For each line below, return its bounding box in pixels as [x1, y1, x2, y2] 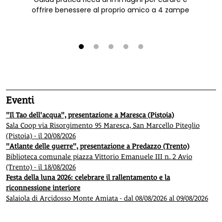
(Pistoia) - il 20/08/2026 [6, 131, 76, 140]
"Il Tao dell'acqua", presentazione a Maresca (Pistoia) [6, 111, 174, 119]
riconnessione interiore [6, 183, 80, 192]
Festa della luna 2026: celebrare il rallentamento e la [6, 173, 170, 181]
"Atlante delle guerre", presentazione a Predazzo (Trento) [6, 142, 189, 150]
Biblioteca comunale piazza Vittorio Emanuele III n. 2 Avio [6, 152, 192, 161]
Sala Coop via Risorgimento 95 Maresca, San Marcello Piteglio [6, 121, 200, 129]
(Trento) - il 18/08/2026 [6, 163, 76, 171]
